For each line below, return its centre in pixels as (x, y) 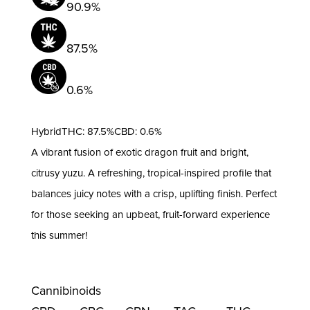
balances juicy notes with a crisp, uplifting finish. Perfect (154, 193)
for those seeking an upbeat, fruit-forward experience (150, 214)
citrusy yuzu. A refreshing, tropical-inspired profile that (151, 173)
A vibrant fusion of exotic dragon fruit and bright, (139, 152)
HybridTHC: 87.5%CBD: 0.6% (96, 131)
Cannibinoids (66, 290)
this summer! (59, 235)
